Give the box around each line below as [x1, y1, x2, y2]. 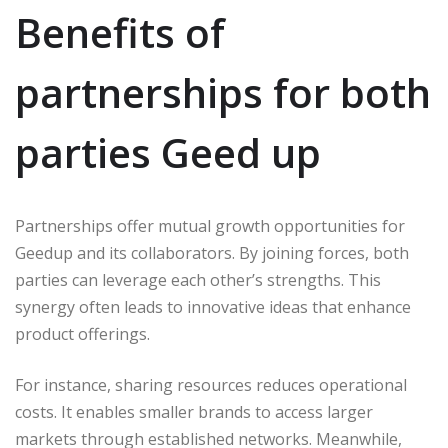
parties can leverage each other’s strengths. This [15, 268, 381, 291]
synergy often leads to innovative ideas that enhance [15, 295, 411, 318]
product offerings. [15, 322, 150, 345]
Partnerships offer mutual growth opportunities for [15, 214, 405, 237]
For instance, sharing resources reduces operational [15, 373, 407, 396]
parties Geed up [15, 124, 321, 180]
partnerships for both [15, 64, 431, 120]
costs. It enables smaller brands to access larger [15, 400, 373, 423]
